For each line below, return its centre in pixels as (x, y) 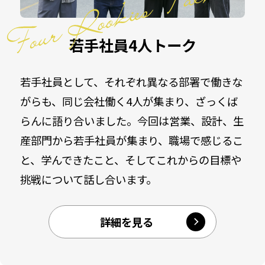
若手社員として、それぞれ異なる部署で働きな (132, 82)
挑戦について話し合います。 (89, 180)
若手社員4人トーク (132, 45)
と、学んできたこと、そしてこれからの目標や (131, 160)
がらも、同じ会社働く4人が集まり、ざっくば (129, 101)
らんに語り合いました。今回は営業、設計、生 (132, 121)
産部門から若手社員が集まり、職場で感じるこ (132, 140)
